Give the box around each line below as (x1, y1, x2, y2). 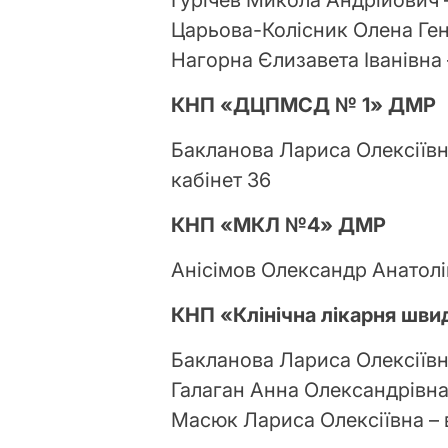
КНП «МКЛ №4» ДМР (171, 213, 387, 238)
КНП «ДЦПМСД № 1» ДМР (171, 93, 437, 118)
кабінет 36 (171, 168, 272, 193)
